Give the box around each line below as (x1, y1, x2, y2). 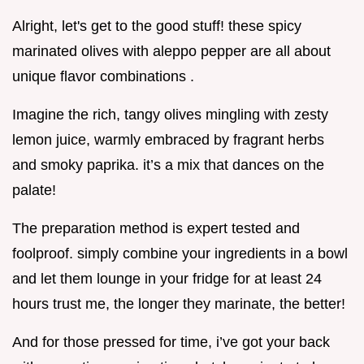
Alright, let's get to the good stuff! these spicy (12, 18, 301, 35)
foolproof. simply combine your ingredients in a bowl (12, 245, 348, 262)
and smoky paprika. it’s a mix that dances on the (12, 157, 324, 174)
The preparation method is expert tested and (12, 220, 300, 237)
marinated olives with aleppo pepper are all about (12, 43, 331, 60)
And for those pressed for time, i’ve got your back (12, 334, 330, 351)
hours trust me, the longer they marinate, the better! (12, 296, 345, 313)
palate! (12, 182, 56, 199)
